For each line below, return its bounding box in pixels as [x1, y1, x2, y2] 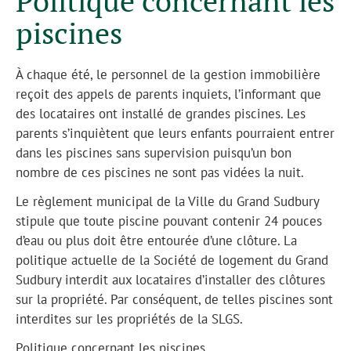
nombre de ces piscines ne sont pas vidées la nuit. [16, 163, 304, 181]
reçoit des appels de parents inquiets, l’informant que [16, 85, 321, 103]
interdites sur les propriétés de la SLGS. [16, 309, 243, 327]
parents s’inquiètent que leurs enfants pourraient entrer [16, 124, 335, 142]
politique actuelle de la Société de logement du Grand [16, 251, 328, 269]
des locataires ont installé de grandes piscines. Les [16, 104, 306, 122]
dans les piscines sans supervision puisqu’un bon [16, 143, 291, 161]
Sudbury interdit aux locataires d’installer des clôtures [16, 270, 325, 288]
